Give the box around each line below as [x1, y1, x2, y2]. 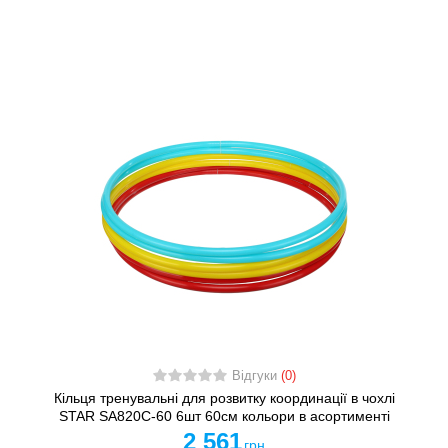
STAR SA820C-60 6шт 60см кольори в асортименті [58, 407, 390, 424]
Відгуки [231, 368, 281, 383]
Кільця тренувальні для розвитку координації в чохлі [53, 389, 395, 406]
